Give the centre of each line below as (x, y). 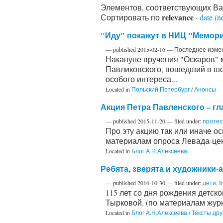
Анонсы (205, 89)
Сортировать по (130, 17)
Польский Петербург (161, 89)
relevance (178, 17)
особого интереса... (141, 79)
